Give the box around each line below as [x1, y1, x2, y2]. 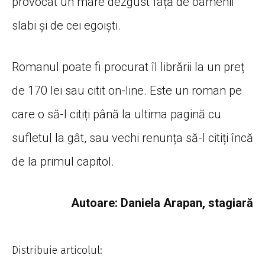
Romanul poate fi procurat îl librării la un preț [12, 59, 244, 74]
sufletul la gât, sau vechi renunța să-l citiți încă [12, 130, 253, 145]
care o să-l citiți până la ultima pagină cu [12, 106, 221, 121]
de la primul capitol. [12, 154, 114, 169]
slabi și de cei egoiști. [12, 18, 121, 33]
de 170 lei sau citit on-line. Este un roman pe [12, 83, 242, 98]
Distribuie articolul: [12, 243, 102, 257]
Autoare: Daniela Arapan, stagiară [71, 195, 253, 210]
